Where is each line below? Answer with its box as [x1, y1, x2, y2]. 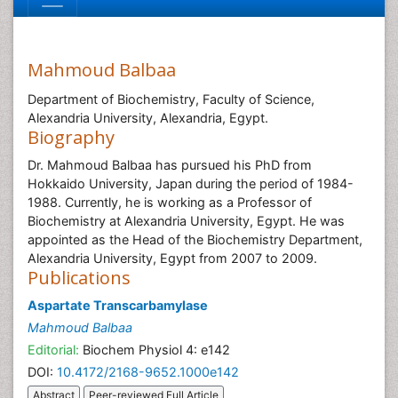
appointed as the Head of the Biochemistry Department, [28, 232, 362, 247]
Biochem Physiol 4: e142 [79, 342, 230, 357]
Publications [28, 266, 131, 290]
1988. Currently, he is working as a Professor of [28, 195, 312, 210]
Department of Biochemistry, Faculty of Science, [28, 92, 314, 107]
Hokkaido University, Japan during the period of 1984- [28, 176, 354, 191]
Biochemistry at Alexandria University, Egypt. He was [28, 213, 345, 228]
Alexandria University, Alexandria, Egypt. [28, 110, 268, 125]
